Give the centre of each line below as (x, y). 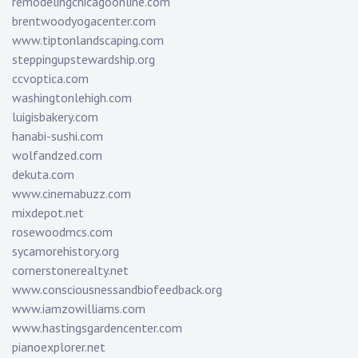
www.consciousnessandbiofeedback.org (117, 290)
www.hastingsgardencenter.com (97, 328)
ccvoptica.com (50, 79)
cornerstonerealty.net (70, 270)
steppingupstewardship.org (84, 60)
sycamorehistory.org (66, 251)
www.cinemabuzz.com (72, 194)
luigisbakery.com (55, 117)
